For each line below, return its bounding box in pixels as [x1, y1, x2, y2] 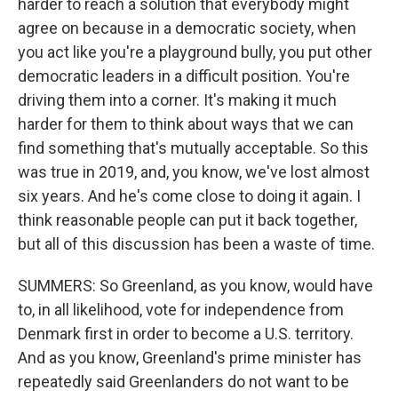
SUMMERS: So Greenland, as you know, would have [18, 276, 373, 295]
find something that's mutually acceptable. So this [18, 139, 369, 157]
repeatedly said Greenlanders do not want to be [18, 372, 349, 391]
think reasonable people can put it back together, [18, 211, 357, 229]
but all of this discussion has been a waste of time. [18, 235, 375, 253]
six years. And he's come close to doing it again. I [18, 187, 361, 205]
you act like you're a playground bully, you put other [18, 43, 372, 61]
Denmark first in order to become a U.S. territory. [18, 324, 354, 343]
